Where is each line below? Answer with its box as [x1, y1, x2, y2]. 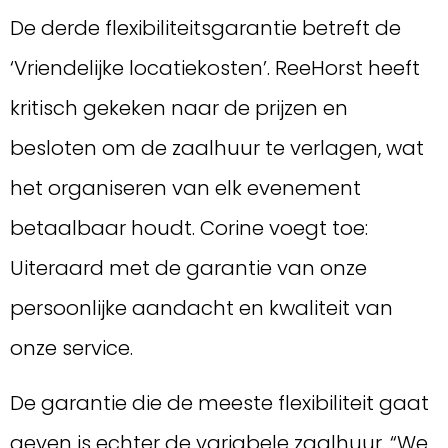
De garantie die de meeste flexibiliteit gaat [10, 388, 429, 417]
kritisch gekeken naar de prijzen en [10, 94, 348, 123]
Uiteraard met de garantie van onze [10, 254, 367, 283]
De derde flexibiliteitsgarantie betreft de [10, 14, 401, 43]
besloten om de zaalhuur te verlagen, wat [10, 134, 424, 163]
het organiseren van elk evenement [10, 174, 361, 203]
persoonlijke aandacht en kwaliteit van [10, 294, 393, 323]
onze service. [10, 334, 133, 363]
